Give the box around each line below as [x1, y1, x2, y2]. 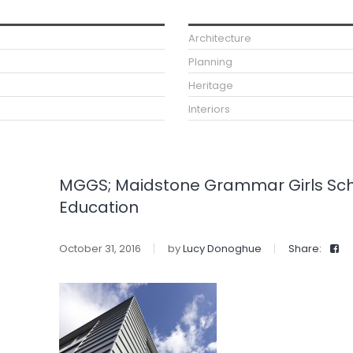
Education [58, 196, 139, 218]
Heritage [188, 78, 233, 93]
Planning [188, 54, 232, 69]
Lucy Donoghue [182, 240, 262, 256]
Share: [288, 240, 321, 256]
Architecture [188, 31, 251, 46]
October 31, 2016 [58, 240, 141, 256]
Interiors [188, 102, 230, 117]
